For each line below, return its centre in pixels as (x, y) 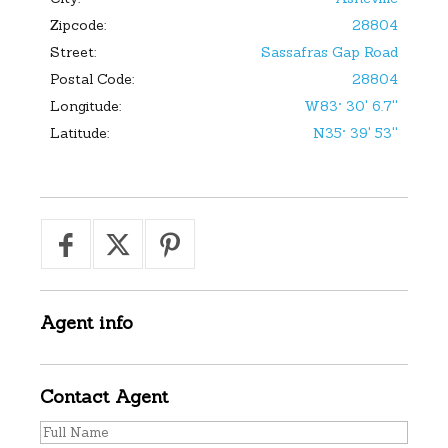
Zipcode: (77, 24)
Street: (72, 51)
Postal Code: (91, 78)
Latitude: (79, 132)
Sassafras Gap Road (330, 51)
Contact (74, 396)
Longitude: (85, 105)
